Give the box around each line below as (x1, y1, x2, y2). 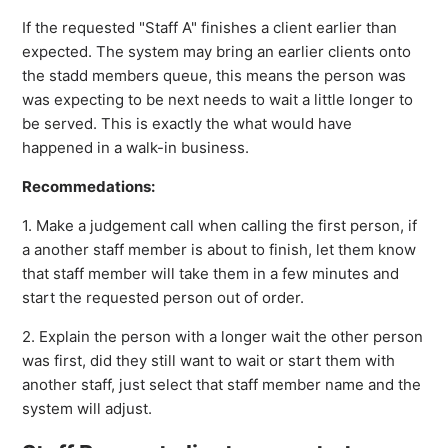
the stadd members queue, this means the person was (22, 65, 407, 85)
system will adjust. (22, 398, 157, 418)
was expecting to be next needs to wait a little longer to (22, 89, 414, 109)
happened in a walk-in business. (22, 137, 250, 157)
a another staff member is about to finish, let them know (22, 239, 417, 259)
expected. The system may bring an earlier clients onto (22, 41, 412, 61)
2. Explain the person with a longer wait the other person (22, 326, 424, 346)
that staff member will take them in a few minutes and (22, 263, 400, 283)
